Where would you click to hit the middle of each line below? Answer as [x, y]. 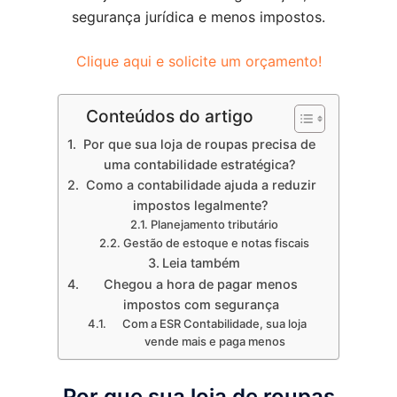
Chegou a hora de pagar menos [201, 284]
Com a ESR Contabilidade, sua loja [215, 323]
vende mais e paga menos [214, 341]
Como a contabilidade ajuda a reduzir [201, 184]
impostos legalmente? [201, 205]
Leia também [201, 262]
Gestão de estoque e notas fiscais [216, 242]
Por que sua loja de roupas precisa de [200, 144]
